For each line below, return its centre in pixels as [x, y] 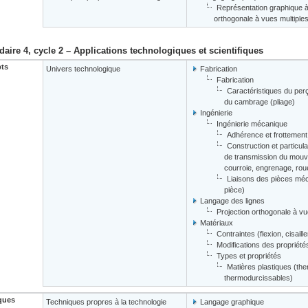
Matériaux [217, 223]
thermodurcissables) [258, 278]
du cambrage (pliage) [260, 102]
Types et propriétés [249, 256]
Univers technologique [83, 69]
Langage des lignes [232, 201]
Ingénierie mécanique [252, 124]
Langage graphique [232, 302]
